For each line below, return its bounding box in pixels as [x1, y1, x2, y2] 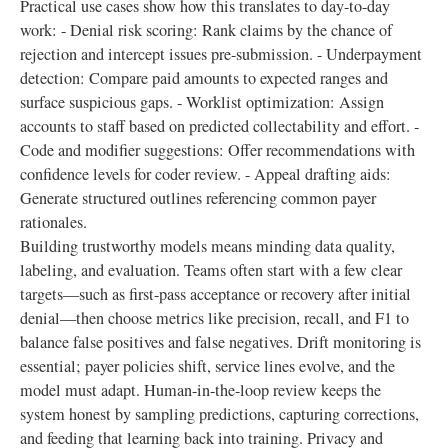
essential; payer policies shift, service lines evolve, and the [20, 355, 395, 377]
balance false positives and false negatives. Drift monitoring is [20, 331, 421, 353]
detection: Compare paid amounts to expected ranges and [20, 67, 388, 89]
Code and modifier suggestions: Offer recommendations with [20, 139, 415, 161]
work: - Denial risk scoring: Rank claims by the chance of [20, 19, 392, 41]
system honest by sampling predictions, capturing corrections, [20, 403, 419, 425]
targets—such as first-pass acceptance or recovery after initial [20, 283, 411, 305]
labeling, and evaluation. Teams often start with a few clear [20, 259, 402, 281]
